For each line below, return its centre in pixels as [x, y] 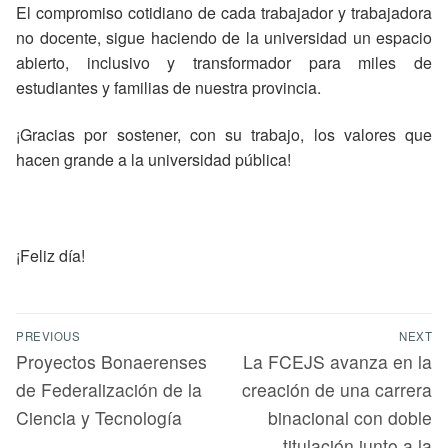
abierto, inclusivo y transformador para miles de [224, 62]
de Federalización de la [109, 389]
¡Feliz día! [50, 255]
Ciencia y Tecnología [99, 417]
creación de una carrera [337, 389]
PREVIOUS [48, 335]
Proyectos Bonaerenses [111, 361]
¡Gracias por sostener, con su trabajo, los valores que [224, 135]
